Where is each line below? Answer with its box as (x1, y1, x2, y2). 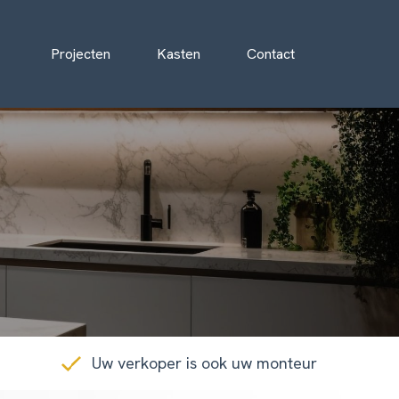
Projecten (51, 44, 110, 63)
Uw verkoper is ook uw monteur (91, 352, 317, 373)
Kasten (157, 44, 200, 63)
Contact (247, 44, 295, 63)
